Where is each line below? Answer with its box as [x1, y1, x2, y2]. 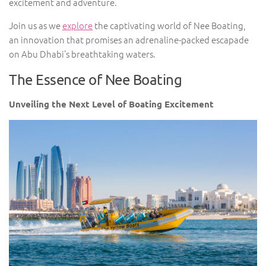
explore [62, 19, 93, 31]
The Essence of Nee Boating [9, 71, 182, 88]
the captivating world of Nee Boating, [93, 19, 246, 31]
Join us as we [9, 19, 62, 31]
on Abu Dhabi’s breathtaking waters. [9, 47, 156, 60]
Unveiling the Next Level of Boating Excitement [9, 98, 214, 110]
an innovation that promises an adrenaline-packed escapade [9, 33, 249, 46]
